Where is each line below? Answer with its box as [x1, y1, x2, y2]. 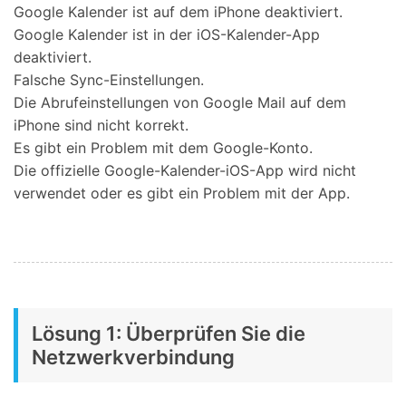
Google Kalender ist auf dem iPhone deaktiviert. [14, 2, 343, 21]
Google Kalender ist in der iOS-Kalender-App [14, 24, 320, 43]
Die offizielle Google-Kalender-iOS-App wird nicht [14, 160, 356, 179]
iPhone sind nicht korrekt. [14, 115, 188, 134]
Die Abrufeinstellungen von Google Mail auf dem [14, 92, 346, 111]
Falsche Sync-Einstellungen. [14, 70, 204, 89]
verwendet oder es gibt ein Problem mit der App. [14, 183, 350, 202]
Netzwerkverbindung [32, 344, 235, 369]
